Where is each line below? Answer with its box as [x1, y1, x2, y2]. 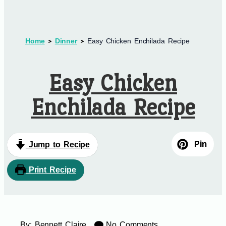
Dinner [54, 37, 78, 45]
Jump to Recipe [25, 140, 90, 149]
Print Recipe [25, 165, 76, 174]
